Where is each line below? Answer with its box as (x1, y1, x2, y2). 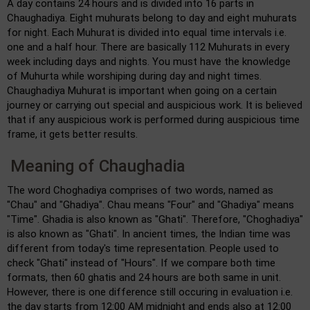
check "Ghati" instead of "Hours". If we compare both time (7, 256, 275, 269)
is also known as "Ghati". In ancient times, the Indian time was (7, 227, 291, 240)
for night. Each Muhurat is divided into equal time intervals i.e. (7, 26, 286, 39)
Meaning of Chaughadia (10, 156, 185, 176)
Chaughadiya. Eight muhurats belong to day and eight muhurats (7, 11, 297, 24)
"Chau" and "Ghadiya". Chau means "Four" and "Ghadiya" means (7, 198, 294, 211)
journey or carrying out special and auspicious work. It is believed (7, 98, 302, 111)
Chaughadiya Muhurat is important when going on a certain (7, 84, 277, 97)
